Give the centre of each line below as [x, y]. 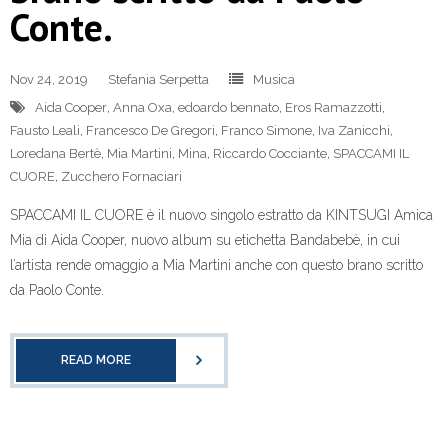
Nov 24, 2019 [49, 80]
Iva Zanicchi [354, 131]
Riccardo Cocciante [270, 154]
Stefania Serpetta [158, 80]
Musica [274, 80]
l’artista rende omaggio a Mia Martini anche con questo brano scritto [216, 265]
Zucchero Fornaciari [121, 177]
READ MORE [96, 360]
